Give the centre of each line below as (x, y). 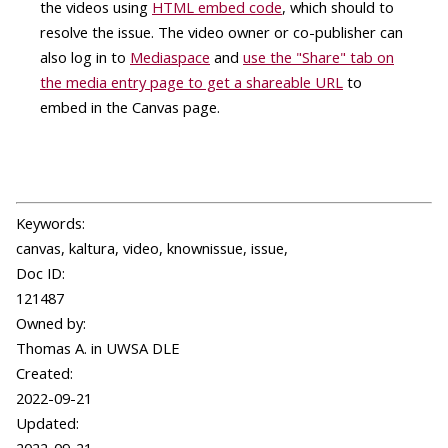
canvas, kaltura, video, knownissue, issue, (152, 248)
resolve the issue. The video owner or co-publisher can (221, 32)
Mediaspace (170, 57)
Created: (44, 373)
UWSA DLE (143, 348)
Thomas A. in (61, 348)
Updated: (47, 423)
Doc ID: (40, 273)
